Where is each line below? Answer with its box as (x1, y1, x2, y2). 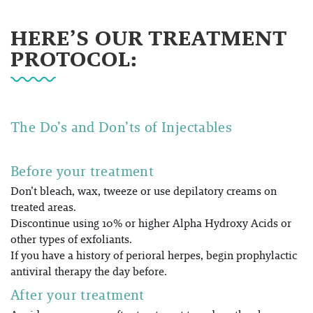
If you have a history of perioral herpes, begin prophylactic (10, 247, 297, 263)
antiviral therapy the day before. (10, 263, 167, 279)
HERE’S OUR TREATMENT (10, 22, 287, 53)
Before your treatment (10, 161, 154, 181)
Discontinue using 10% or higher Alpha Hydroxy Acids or (10, 214, 291, 231)
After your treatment (10, 284, 145, 305)
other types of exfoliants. (10, 231, 132, 247)
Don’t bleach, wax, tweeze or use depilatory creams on (10, 182, 277, 199)
